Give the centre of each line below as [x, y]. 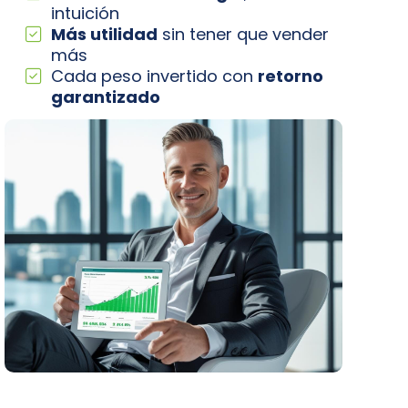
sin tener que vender [244, 34]
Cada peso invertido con [155, 76]
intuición [86, 13]
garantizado [106, 97]
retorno [291, 76]
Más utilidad [105, 34]
